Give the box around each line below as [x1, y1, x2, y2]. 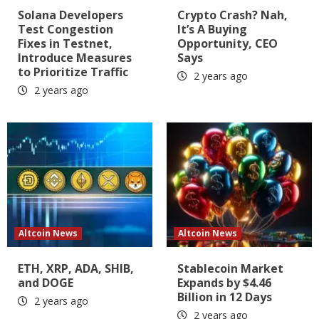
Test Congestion [18, 21, 113, 37]
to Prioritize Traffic [18, 63, 128, 80]
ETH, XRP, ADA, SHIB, [18, 260, 134, 276]
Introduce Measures [18, 49, 132, 66]
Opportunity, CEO [177, 35, 278, 51]
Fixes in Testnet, [18, 35, 113, 51]
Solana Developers [18, 6, 123, 23]
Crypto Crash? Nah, [177, 6, 288, 23]
